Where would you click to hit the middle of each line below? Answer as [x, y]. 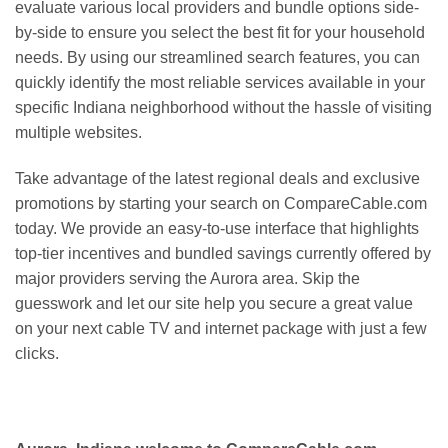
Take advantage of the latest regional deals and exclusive [217, 178]
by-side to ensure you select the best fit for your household [220, 33]
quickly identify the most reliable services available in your [220, 83]
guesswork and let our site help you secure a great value [214, 303]
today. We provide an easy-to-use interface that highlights [217, 228]
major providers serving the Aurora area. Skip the [187, 278]
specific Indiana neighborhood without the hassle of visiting [223, 108]
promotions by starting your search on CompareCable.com [221, 203]
